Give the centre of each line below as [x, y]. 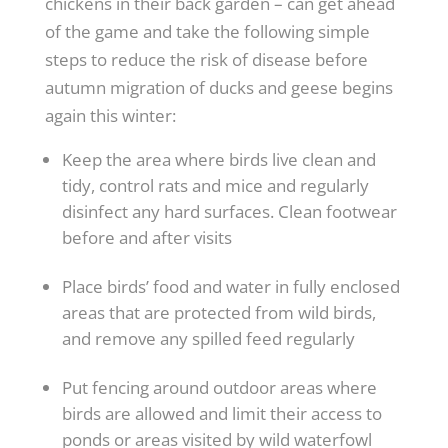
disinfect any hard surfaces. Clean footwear [229, 211]
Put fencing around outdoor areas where [219, 387]
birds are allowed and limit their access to [221, 413]
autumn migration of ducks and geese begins [218, 87]
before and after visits [146, 237]
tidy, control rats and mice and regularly [215, 185]
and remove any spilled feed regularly [208, 338]
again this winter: [110, 115]
